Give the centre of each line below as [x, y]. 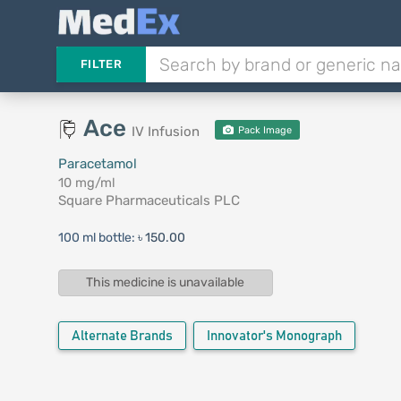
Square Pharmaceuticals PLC [149, 200]
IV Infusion [165, 132]
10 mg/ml [86, 183]
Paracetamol [97, 164]
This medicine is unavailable [166, 283]
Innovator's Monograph [274, 337]
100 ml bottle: [98, 238]
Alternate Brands [122, 337]
